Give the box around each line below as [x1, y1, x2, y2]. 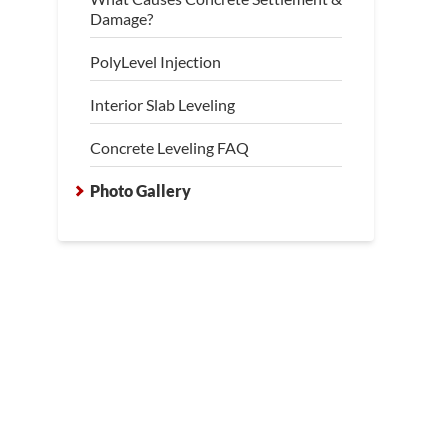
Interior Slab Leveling [90, 95, 236, 114]
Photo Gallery [90, 181, 192, 200]
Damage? [90, 9, 154, 28]
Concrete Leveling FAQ [90, 138, 250, 157]
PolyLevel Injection [90, 52, 222, 71]
